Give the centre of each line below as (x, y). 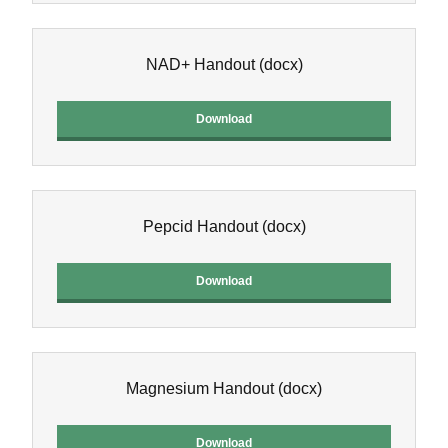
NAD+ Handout (200, 64)
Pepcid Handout (202, 226)
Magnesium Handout (200, 388)
